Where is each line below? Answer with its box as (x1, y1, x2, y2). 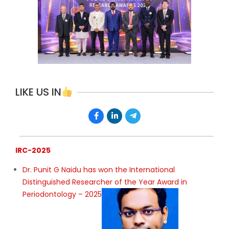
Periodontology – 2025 (22, 189, 102, 199)
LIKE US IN (15, 84, 61, 99)
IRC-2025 (15, 145, 51, 155)
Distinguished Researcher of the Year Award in (22, 176, 187, 187)
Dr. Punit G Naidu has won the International (22, 164, 175, 175)
